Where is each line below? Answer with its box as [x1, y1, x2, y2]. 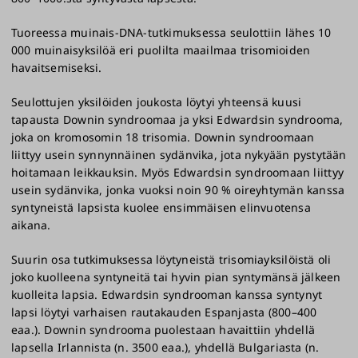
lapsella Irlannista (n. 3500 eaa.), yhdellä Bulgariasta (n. [11, 340, 320, 356]
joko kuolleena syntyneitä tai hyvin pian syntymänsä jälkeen [11, 269, 341, 285]
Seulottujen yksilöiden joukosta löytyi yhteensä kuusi [11, 94, 302, 110]
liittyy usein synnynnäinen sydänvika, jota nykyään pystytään [11, 147, 347, 163]
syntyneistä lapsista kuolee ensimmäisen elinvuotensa [11, 200, 311, 216]
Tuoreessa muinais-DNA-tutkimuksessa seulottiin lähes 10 [11, 25, 332, 41]
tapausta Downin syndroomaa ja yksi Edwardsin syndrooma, [11, 112, 344, 128]
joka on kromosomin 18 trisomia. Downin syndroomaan [11, 129, 315, 145]
